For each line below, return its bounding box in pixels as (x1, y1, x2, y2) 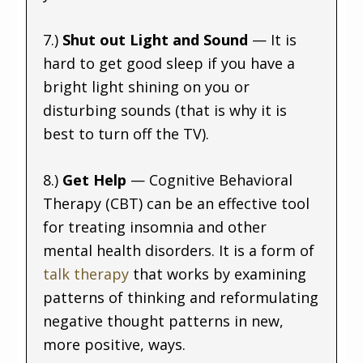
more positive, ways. (43, 334, 186, 354)
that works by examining (129, 263, 307, 284)
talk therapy (43, 263, 130, 284)
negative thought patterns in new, (43, 310, 284, 331)
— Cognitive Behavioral (126, 169, 293, 190)
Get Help (62, 169, 127, 190)
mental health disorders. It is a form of (43, 240, 315, 260)
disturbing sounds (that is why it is (43, 100, 288, 120)
